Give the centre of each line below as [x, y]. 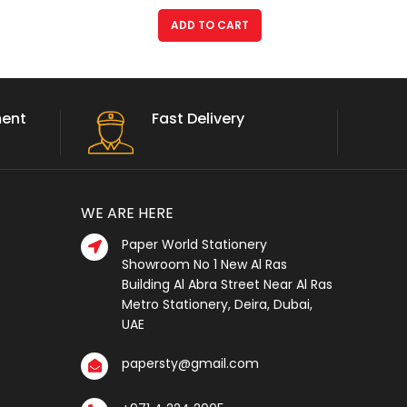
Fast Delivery [198, 118]
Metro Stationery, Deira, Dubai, [217, 304]
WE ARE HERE [127, 213]
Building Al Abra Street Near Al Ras [227, 284]
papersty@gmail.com [190, 363]
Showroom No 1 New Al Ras [204, 264]
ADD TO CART [209, 25]
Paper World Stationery [194, 244]
